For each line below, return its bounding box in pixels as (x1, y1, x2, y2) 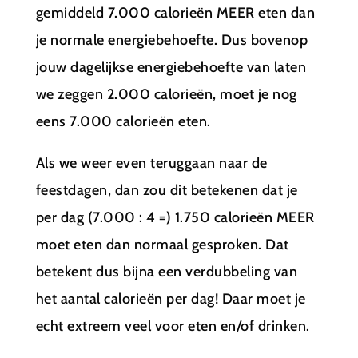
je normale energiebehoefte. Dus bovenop (35, 30, 308, 49)
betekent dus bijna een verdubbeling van (35, 262, 298, 280)
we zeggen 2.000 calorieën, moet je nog (35, 85, 297, 103)
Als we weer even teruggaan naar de (35, 153, 268, 172)
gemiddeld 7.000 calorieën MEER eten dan (35, 3, 316, 22)
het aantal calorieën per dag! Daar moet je (35, 289, 306, 308)
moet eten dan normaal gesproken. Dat (35, 235, 289, 253)
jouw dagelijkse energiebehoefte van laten (35, 58, 307, 76)
